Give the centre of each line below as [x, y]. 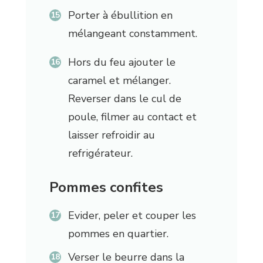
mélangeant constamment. [132, 34]
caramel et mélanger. [119, 81]
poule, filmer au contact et [132, 117]
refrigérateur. [100, 154]
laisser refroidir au [111, 135]
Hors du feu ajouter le [122, 63]
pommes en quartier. [118, 234]
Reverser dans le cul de [124, 99]
